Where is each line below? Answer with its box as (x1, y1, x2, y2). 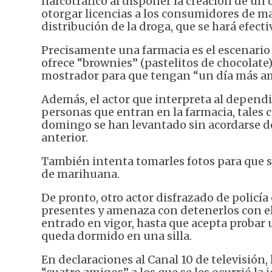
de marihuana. (41, 167, 120, 182)
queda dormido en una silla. (41, 229, 192, 243)
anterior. (41, 131, 88, 145)
